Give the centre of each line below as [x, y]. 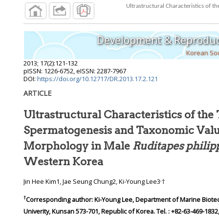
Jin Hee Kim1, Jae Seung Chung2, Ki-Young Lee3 [92, 182]
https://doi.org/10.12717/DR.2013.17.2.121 [98, 79]
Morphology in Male [78, 146]
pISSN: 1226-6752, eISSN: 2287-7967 [75, 71]
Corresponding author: [59, 200]
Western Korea [63, 162]
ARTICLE [37, 93]
